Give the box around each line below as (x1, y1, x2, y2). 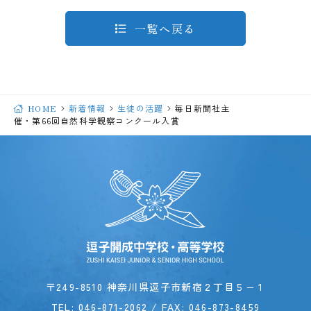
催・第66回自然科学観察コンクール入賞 (14, 114, 180, 126)
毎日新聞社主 (175, 101, 230, 114)
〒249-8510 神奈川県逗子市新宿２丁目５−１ (45, 280, 266, 294)
